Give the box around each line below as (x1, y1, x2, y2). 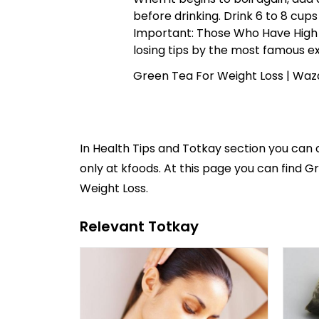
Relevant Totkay (80, 216, 199, 236)
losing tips (133, 41, 189, 58)
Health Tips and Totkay (93, 140, 221, 157)
